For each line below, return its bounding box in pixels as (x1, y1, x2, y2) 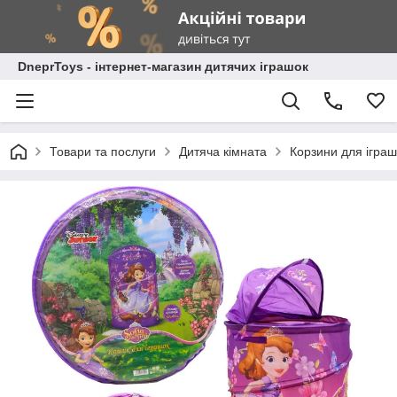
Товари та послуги (50, 144, 156, 159)
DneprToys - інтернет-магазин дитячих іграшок (18, 59, 308, 74)
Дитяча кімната (179, 144, 267, 159)
